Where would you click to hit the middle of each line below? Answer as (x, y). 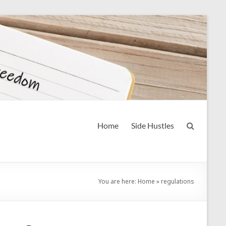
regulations (178, 181)
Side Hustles (153, 125)
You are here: (118, 181)
